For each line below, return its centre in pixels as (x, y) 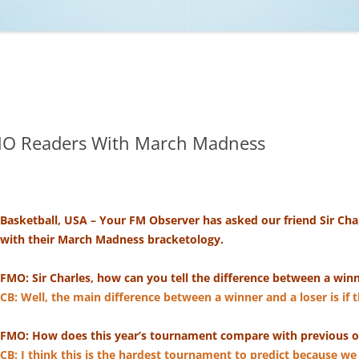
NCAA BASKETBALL (82, 24)
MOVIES (106, 57)
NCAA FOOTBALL (79, 57)
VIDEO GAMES (119, 123)
